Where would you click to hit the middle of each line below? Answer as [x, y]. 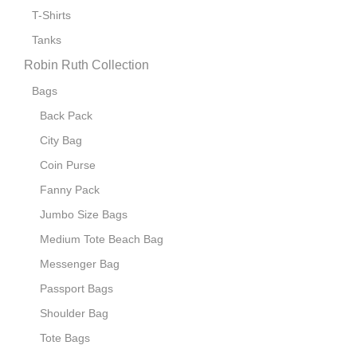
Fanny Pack [70, 190]
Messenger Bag [80, 264]
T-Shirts [51, 16]
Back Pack [66, 116]
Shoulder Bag [74, 314]
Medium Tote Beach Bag [102, 239]
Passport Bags [76, 289]
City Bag [61, 141]
